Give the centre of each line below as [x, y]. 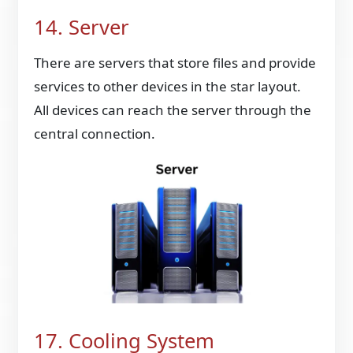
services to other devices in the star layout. [168, 86]
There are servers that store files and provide [175, 62]
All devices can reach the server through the [173, 110]
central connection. [95, 133]
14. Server [82, 28]
